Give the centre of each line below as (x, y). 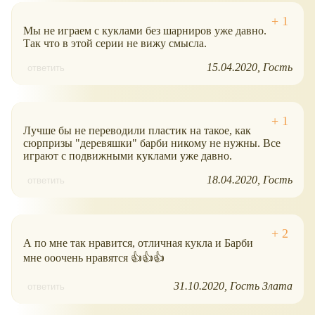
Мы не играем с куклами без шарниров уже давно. (145, 30)
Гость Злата (261, 285)
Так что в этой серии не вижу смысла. (115, 43)
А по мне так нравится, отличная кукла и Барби (138, 243)
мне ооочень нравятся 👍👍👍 (94, 257)
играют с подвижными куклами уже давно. (128, 155)
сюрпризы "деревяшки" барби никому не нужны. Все (152, 143)
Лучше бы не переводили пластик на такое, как (137, 130)
